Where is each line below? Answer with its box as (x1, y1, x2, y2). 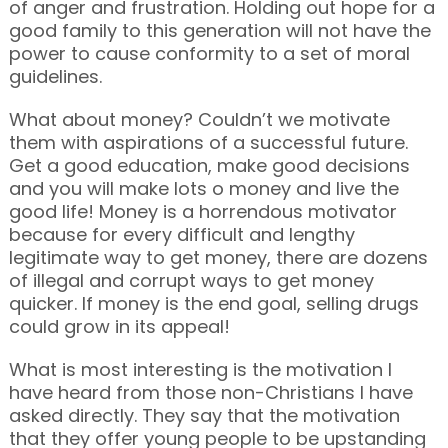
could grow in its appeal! (8, 313, 230, 339)
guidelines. (8, 63, 102, 89)
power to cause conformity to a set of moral (8, 40, 410, 66)
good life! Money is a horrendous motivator (8, 198, 397, 224)
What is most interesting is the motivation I (8, 356, 392, 382)
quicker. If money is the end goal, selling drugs (8, 290, 419, 316)
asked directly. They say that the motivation (8, 402, 400, 428)
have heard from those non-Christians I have (8, 379, 413, 405)
